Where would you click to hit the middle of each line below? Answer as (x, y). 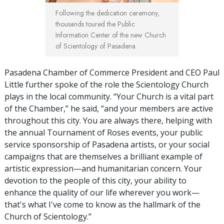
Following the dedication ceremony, (107, 13)
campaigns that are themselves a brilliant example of (103, 156)
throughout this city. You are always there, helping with (108, 120)
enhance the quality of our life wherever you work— (102, 192)
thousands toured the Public (95, 24)
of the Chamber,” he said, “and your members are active (109, 108)
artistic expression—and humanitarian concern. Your (103, 168)
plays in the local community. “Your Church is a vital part (109, 96)
